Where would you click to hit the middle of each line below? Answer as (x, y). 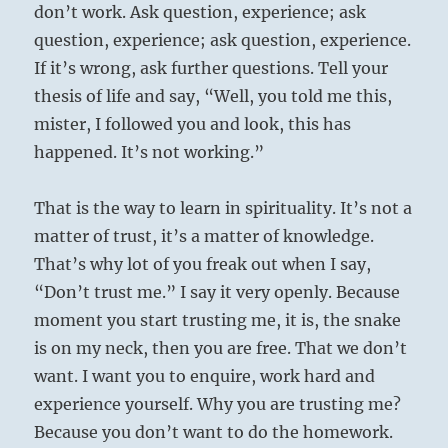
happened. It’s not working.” (149, 152)
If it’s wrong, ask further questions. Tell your (211, 68)
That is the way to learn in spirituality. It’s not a (223, 208)
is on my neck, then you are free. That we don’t (221, 348)
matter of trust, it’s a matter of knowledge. (204, 236)
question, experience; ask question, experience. (223, 40)
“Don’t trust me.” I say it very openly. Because (217, 292)
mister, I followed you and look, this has (193, 124)
